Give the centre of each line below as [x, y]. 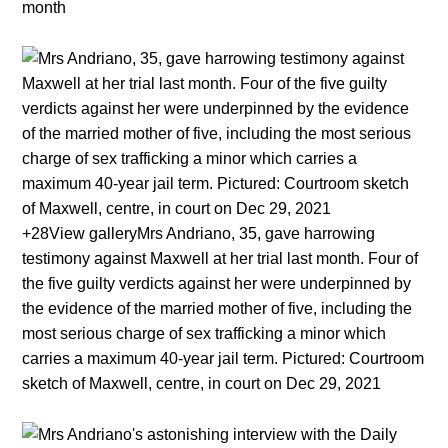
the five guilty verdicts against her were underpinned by [217, 284]
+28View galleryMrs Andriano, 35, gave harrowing [199, 234]
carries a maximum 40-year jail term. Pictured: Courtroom [223, 359]
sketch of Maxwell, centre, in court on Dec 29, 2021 [202, 384]
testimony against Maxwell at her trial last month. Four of [220, 259]
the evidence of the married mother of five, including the [217, 309]
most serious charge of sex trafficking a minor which [204, 334]
